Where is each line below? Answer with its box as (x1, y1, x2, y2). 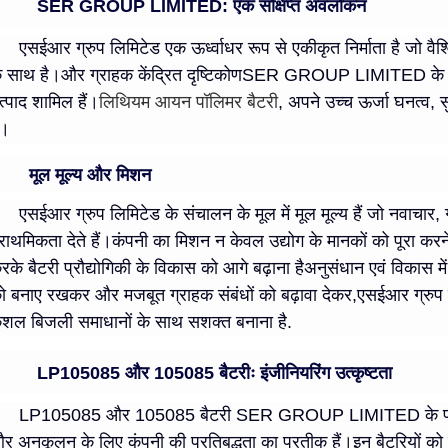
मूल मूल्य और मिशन (29, 165, 151, 186)
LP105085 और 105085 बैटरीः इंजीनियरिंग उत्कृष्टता (37, 363, 392, 384)
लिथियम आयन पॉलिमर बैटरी (99, 92, 278, 113)
